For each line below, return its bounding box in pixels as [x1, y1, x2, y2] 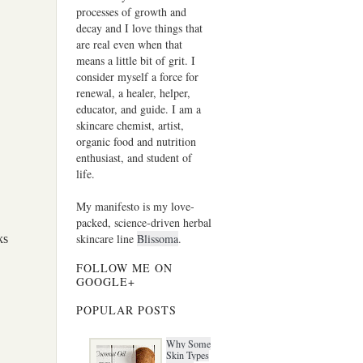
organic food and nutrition [76, 133, 197, 149]
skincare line [76, 230, 138, 246]
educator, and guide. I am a [76, 100, 202, 117]
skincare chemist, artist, [76, 117, 185, 133]
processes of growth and [76, 3, 187, 19]
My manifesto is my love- [76, 198, 195, 214]
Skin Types [166, 348, 210, 361]
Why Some [166, 336, 211, 350]
